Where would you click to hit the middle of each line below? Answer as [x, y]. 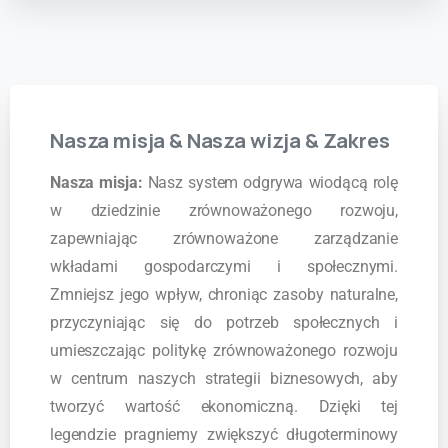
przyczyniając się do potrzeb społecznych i [224, 323]
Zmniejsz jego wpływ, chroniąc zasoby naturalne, [224, 295]
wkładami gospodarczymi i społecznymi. [224, 267]
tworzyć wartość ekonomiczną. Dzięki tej [224, 407]
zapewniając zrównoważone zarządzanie [224, 239]
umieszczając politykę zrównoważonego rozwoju [224, 351]
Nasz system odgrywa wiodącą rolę [270, 183]
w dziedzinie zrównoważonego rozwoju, [224, 211]
